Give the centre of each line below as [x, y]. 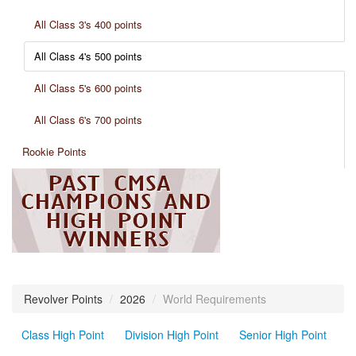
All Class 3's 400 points [88, 24]
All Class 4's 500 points [88, 56]
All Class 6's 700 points [88, 120]
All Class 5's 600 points [88, 88]
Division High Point [172, 335]
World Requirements [215, 299]
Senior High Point [283, 335]
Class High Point [63, 335]
